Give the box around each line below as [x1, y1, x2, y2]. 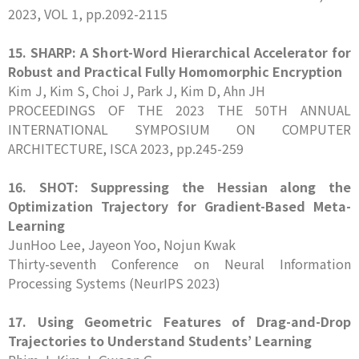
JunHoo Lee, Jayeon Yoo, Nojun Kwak [8, 235, 236, 254]
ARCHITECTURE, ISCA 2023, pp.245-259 [8, 139, 244, 158]
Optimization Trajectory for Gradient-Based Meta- [8, 196, 351, 216]
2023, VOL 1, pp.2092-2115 [8, 4, 167, 23]
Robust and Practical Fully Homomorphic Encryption [8, 62, 342, 81]
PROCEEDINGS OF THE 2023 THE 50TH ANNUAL [8, 100, 351, 119]
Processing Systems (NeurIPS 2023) [8, 273, 220, 292]
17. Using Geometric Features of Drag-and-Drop [8, 312, 351, 331]
